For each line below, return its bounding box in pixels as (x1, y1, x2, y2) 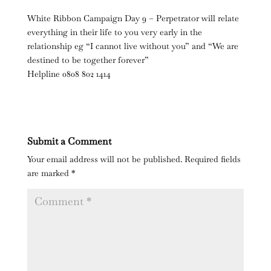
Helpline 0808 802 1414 (27, 68, 111, 80)
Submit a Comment (27, 135, 111, 148)
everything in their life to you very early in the (27, 27, 202, 38)
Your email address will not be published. (27, 154, 182, 165)
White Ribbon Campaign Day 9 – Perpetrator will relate (27, 13, 239, 24)
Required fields (184, 154, 241, 165)
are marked (27, 168, 71, 179)
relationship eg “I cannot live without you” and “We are (27, 41, 238, 52)
